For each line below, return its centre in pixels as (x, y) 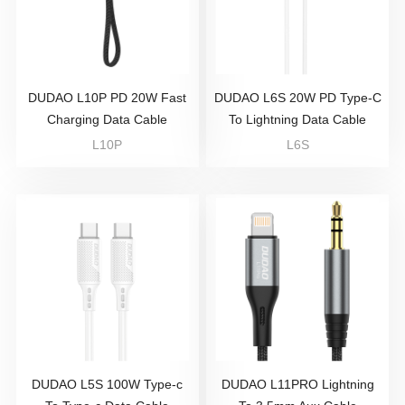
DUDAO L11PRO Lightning (297, 384)
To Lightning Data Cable (298, 119)
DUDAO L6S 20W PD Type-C (297, 98)
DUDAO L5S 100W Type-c (108, 384)
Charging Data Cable (108, 119)
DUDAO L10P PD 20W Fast (108, 98)
